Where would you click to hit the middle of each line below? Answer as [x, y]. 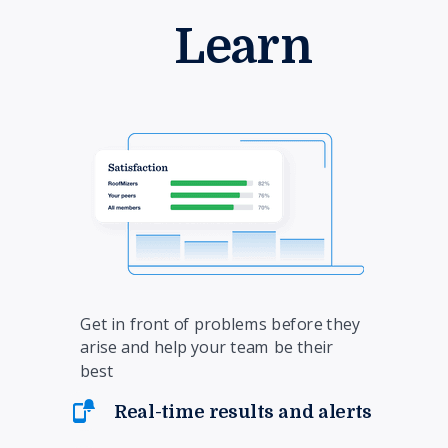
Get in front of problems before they [220, 324]
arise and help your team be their [207, 347]
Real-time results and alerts [243, 411]
